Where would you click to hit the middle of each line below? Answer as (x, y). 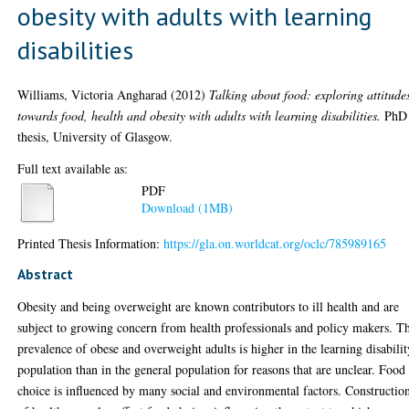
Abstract (46, 273)
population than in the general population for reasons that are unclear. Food (212, 369)
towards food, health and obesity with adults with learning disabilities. (199, 115)
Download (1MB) (188, 208)
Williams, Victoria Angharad (93, 94)
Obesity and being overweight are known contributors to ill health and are (209, 306)
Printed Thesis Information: (91, 243)
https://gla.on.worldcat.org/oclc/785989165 (275, 243)
